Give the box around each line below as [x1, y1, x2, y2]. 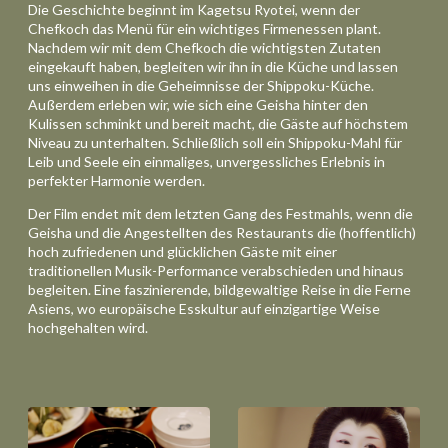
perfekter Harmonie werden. [28, 171, 205, 189]
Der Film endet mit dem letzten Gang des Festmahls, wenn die [28, 204, 413, 222]
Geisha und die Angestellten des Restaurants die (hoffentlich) [28, 223, 416, 241]
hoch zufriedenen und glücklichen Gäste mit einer [28, 242, 337, 260]
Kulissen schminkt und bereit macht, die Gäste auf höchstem [28, 114, 408, 132]
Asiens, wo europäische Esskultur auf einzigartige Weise [28, 299, 380, 317]
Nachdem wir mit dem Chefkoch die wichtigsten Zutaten [28, 38, 381, 56]
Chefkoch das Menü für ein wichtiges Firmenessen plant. [28, 19, 381, 37]
